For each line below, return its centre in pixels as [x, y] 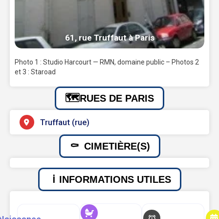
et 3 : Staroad [35, 72]
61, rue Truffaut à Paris [109, 38]
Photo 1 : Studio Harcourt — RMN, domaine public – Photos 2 [107, 62]
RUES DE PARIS [117, 99]
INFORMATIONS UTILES [115, 180]
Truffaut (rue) [65, 122]
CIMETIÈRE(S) [117, 146]
